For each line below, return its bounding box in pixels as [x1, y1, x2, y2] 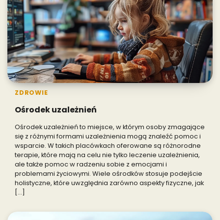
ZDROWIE [15, 88, 48, 97]
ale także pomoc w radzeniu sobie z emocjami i [15, 160, 167, 169]
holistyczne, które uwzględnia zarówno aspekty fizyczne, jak [15, 178, 204, 188]
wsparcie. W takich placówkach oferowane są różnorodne [15, 141, 201, 151]
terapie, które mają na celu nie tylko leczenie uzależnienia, [15, 150, 200, 160]
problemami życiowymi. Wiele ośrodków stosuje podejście [15, 169, 202, 179]
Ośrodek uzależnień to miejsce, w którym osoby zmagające [15, 122, 205, 132]
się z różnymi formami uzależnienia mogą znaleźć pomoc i [15, 132, 201, 141]
